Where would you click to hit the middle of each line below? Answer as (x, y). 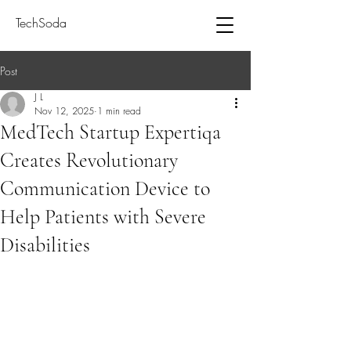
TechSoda (41, 23)
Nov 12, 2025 (64, 111)
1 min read (119, 111)
